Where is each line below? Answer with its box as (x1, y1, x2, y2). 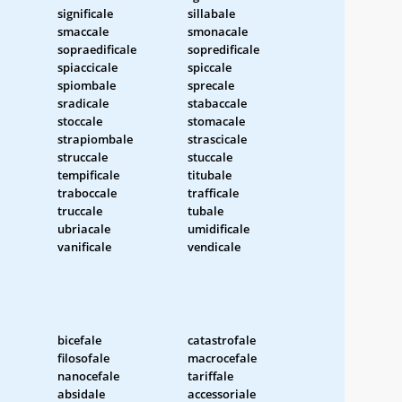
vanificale (57, 238, 111, 255)
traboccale (57, 184, 117, 201)
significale (57, 4, 113, 22)
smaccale (57, 22, 109, 39)
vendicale (188, 238, 240, 255)
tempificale (57, 166, 119, 183)
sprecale (188, 76, 234, 93)
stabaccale (188, 94, 247, 111)
